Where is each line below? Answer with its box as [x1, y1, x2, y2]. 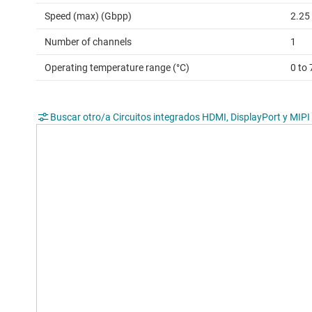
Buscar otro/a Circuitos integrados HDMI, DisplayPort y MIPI [50, 111, 310, 123]
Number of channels [45, 36, 132, 48]
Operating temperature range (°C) [45, 62, 189, 74]
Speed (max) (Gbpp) [45, 10, 132, 22]
